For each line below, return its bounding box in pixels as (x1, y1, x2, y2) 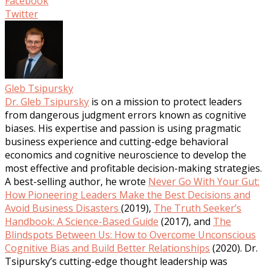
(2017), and (158, 214, 213, 228)
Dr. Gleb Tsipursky (5, 94, 89, 108)
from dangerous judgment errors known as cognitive (5, 108, 246, 122)
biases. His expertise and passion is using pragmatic (5, 121, 241, 135)
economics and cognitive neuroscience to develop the (5, 148, 246, 162)
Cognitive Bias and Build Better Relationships (5, 241, 210, 255)
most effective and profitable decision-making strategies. (5, 161, 262, 175)
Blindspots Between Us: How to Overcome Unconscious (5, 227, 256, 241)
